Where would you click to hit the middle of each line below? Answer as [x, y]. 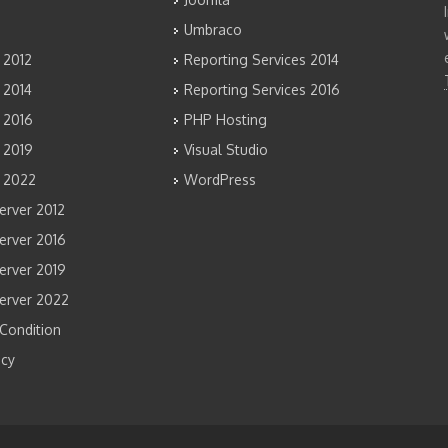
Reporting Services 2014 [261, 59]
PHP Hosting [225, 119]
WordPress [219, 179]
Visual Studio [225, 149]
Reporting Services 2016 [261, 89]
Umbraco [212, 29]
